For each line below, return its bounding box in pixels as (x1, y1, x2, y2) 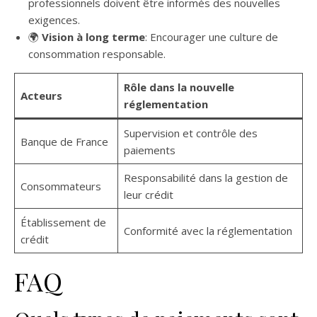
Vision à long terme (42, 30, 145, 45)
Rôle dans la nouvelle (123, 80, 234, 95)
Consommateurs (20, 179, 101, 194)
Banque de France (20, 134, 108, 149)
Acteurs (20, 88, 62, 103)
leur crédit (123, 188, 173, 202)
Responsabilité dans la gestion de (123, 171, 288, 185)
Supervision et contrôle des (123, 126, 258, 141)
